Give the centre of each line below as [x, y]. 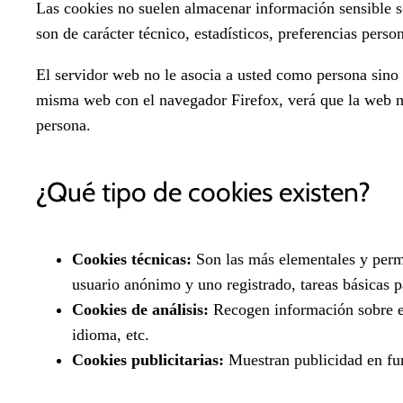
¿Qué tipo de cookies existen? [203, 192]
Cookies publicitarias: [148, 360]
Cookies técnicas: [132, 260]
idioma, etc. [111, 335]
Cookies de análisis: [140, 310]
